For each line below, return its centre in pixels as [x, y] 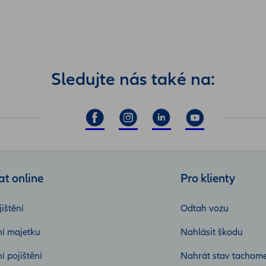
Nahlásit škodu [212, 232]
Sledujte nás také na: [133, 80]
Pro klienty [208, 179]
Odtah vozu [205, 209]
